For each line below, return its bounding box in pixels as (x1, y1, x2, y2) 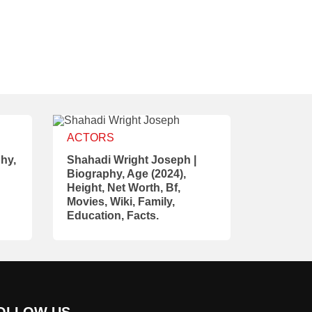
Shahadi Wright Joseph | (67, 154, 196, 166)
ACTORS (67, 132, 114, 143)
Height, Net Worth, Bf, (67, 182, 180, 194)
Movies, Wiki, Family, (67, 196, 175, 208)
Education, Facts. (67, 210, 159, 221)
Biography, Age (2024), (67, 168, 186, 180)
